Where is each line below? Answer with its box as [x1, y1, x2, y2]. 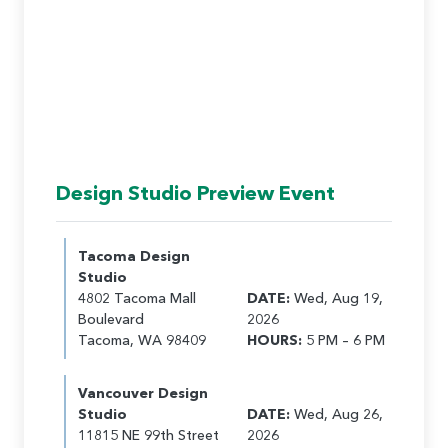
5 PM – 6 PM [302, 331, 385, 349]
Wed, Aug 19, [290, 289, 383, 307]
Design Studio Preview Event [56, 181, 335, 205]
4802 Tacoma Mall [78, 289, 196, 307]
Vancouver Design [78, 384, 208, 402]
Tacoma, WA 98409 [78, 331, 206, 349]
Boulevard [78, 310, 144, 328]
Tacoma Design [78, 247, 190, 265]
